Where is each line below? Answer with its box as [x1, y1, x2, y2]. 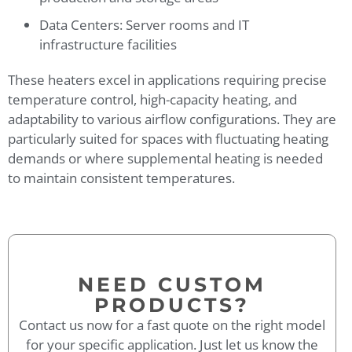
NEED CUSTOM [78, 273, 266, 297]
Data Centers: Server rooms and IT [39, 16, 249, 35]
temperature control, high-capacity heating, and [8, 90, 297, 109]
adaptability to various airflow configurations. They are [8, 110, 336, 129]
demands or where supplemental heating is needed [8, 149, 323, 168]
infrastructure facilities [39, 35, 177, 54]
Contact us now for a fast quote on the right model [19, 316, 325, 335]
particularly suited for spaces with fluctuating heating [8, 130, 328, 148]
